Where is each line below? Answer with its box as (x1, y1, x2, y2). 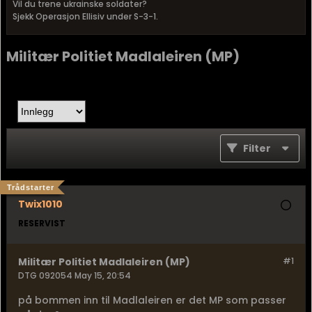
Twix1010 (18, 197, 63, 211)
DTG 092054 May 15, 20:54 (18, 270, 131, 281)
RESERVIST (18, 217, 65, 229)
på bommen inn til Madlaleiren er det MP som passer (18, 293, 286, 307)
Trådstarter (7, 183, 54, 192)
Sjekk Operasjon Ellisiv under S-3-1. (13, 10, 158, 22)
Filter (243, 141, 271, 155)
